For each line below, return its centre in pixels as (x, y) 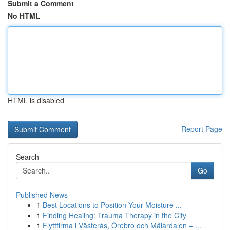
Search (27, 157)
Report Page (202, 129)
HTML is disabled (36, 100)
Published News (42, 195)
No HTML (24, 16)
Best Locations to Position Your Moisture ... (112, 205)
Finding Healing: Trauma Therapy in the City (114, 215)
